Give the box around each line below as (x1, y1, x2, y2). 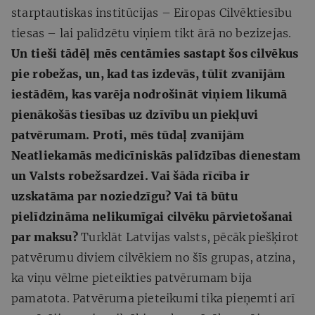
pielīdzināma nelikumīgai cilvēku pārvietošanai (11, 209, 293, 224)
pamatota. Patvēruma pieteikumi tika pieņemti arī (11, 290, 295, 305)
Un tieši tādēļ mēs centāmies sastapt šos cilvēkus (11, 46, 299, 60)
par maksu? (11, 229, 79, 244)
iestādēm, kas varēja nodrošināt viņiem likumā (11, 86, 288, 101)
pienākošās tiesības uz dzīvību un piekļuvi (11, 107, 259, 122)
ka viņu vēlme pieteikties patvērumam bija (11, 270, 252, 285)
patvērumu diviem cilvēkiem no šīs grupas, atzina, (11, 250, 295, 264)
